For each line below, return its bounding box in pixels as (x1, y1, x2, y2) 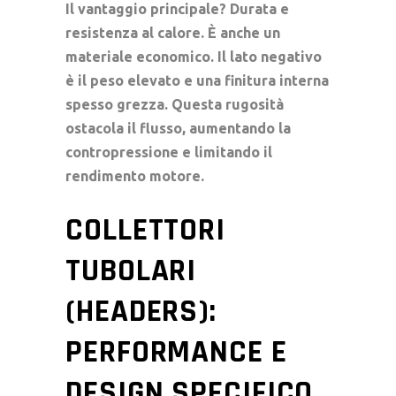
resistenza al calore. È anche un (65, 24, 280, 41)
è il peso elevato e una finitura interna (65, 72, 329, 88)
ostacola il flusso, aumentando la (65, 119, 291, 136)
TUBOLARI (65, 250, 197, 291)
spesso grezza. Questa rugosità (65, 95, 284, 112)
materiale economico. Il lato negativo (65, 48, 322, 65)
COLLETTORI (65, 209, 225, 250)
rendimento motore (65, 167, 201, 184)
